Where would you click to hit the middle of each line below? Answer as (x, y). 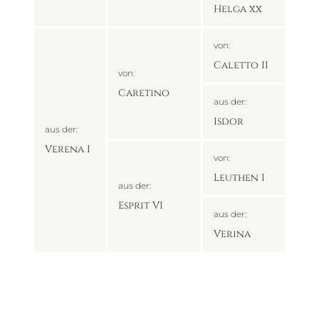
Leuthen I (239, 178)
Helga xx (237, 9)
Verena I (67, 150)
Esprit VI (140, 206)
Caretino (143, 93)
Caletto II (241, 66)
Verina (232, 234)
